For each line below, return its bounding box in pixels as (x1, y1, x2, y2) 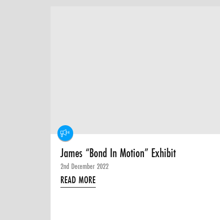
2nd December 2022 (60, 161, 109, 172)
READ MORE (60, 173, 96, 187)
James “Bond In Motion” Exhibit (60, 145, 176, 162)
